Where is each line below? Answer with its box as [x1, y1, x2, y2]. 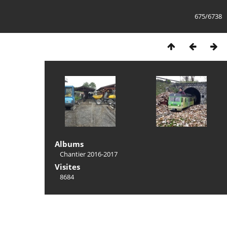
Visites [55, 162, 80, 172]
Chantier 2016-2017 [60, 149, 118, 159]
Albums [55, 139, 84, 149]
